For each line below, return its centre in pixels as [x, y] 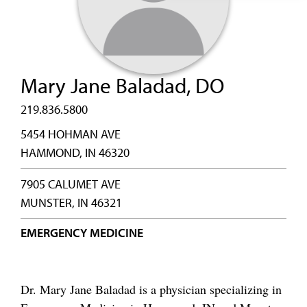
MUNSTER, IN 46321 [71, 202]
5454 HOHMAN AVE [71, 134]
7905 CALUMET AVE [71, 184]
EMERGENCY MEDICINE [82, 233]
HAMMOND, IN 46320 [75, 152]
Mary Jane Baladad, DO [122, 85]
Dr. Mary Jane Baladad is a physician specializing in [151, 289]
